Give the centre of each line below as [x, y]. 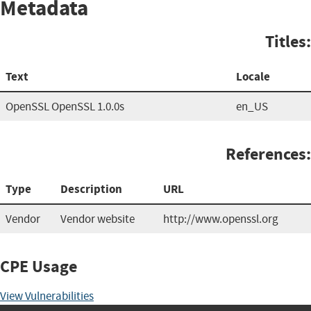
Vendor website [98, 219]
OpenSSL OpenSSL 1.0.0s [65, 106]
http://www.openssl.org [221, 219]
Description [91, 189]
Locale [253, 76]
